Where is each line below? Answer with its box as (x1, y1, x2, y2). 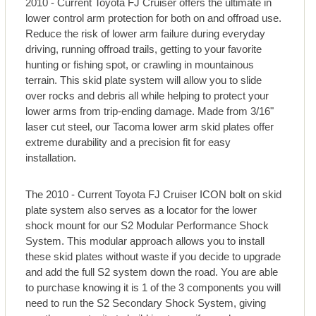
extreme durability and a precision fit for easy (25, 136, 231, 149)
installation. (25, 152, 77, 164)
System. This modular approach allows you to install (25, 235, 265, 248)
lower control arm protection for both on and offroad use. (25, 12, 282, 25)
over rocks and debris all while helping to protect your (25, 90, 269, 102)
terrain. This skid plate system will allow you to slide (25, 74, 262, 87)
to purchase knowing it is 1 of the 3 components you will (25, 281, 281, 294)
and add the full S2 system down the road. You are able (25, 266, 279, 279)
